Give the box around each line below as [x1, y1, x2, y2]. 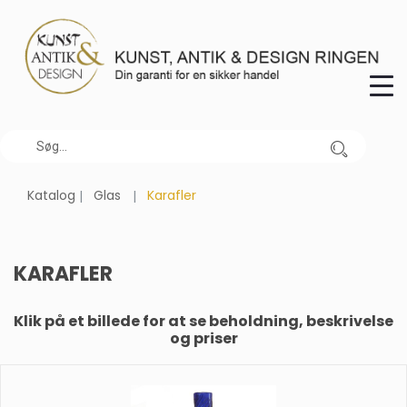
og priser [169, 327, 238, 349]
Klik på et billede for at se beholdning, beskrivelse [14, 310, 393, 332]
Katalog [27, 185, 75, 204]
